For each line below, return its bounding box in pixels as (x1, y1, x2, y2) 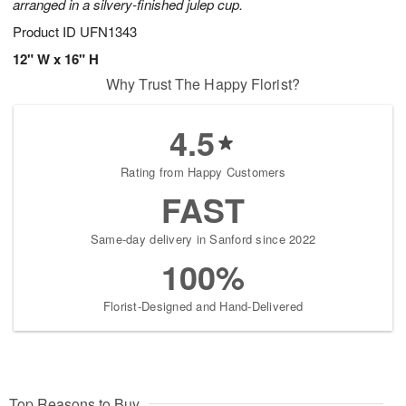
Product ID (13, 22, 80, 42)
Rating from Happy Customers (120, 163, 286, 181)
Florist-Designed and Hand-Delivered (102, 297, 304, 315)
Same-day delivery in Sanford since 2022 (90, 230, 316, 248)
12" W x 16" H (13, 49, 99, 70)
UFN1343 (80, 22, 137, 42)
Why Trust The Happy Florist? (106, 73, 300, 95)
